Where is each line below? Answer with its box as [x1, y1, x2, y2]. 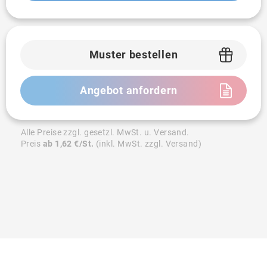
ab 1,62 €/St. [42, 139, 94, 148]
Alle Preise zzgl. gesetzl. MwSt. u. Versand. [21, 128, 190, 137]
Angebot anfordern [79, 84, 178, 97]
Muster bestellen [89, 48, 178, 61]
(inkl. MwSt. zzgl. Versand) [94, 139, 202, 148]
